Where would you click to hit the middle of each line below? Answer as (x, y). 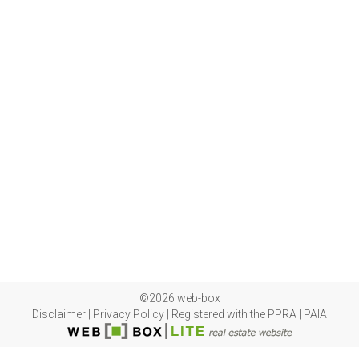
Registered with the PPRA (234, 314)
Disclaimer (59, 314)
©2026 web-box (179, 298)
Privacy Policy (129, 314)
